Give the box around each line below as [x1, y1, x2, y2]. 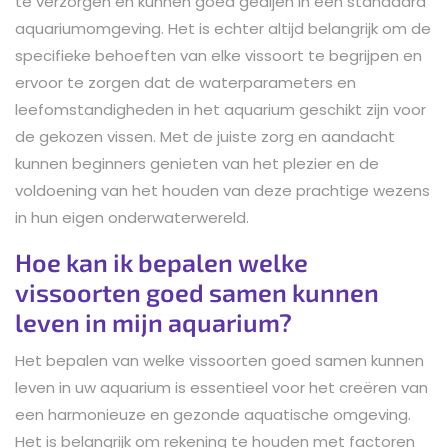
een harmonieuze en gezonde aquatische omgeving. [15, 403, 411, 425]
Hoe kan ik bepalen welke [15, 246, 308, 277]
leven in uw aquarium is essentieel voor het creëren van [15, 376, 428, 398]
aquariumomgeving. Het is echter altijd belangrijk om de [15, 17, 431, 39]
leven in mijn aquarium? [15, 306, 292, 337]
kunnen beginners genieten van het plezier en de [15, 152, 379, 174]
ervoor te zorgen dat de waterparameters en [15, 71, 356, 93]
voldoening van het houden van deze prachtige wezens [15, 179, 430, 201]
